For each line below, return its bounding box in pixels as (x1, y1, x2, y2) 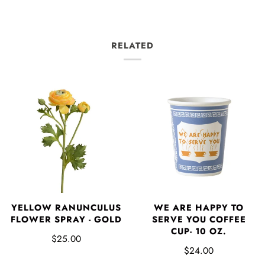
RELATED (111, 38, 154, 52)
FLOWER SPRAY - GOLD (11, 212, 122, 226)
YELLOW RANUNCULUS (11, 201, 121, 214)
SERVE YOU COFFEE (151, 212, 246, 226)
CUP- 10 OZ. (171, 224, 227, 238)
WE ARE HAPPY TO (154, 201, 244, 214)
